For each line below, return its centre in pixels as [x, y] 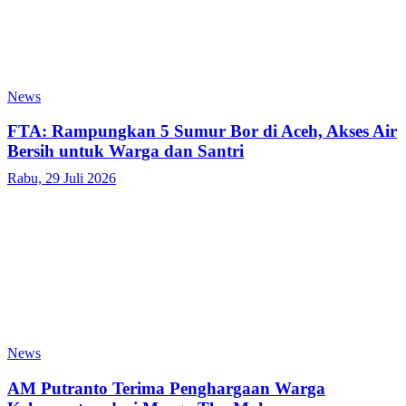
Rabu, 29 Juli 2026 [62, 178]
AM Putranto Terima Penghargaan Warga [166, 388]
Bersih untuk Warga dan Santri [126, 151]
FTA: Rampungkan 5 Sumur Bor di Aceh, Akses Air [202, 131]
